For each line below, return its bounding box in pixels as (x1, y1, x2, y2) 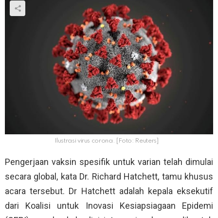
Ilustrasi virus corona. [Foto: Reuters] (54, 138, 159, 145)
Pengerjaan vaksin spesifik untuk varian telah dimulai (5, 157, 213, 167)
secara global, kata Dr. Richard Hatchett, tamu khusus (5, 171, 213, 182)
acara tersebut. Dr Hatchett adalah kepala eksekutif (5, 186, 213, 197)
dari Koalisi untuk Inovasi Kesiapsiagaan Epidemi (5, 200, 213, 211)
